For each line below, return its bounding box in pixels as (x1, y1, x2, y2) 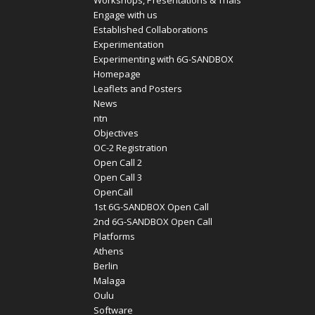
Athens (93, 245, 124, 258)
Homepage (93, 67, 141, 81)
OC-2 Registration (93, 141, 167, 155)
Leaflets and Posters (93, 82, 182, 96)
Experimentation (93, 38, 164, 51)
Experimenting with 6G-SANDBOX (93, 53, 233, 66)
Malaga (93, 274, 125, 288)
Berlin (93, 259, 118, 273)
